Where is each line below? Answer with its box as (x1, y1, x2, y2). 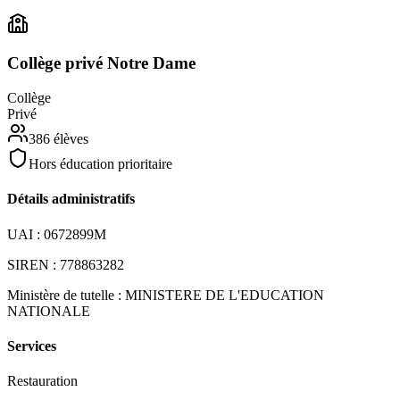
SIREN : (7, 256, 56, 272)
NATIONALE (7, 303, 90, 319)
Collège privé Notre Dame (7, 54, 196, 73)
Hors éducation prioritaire (29, 156, 172, 172)
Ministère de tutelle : (7, 287, 121, 303)
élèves (50, 131, 88, 147)
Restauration (7, 373, 78, 389)
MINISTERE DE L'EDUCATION (125, 287, 324, 303)
